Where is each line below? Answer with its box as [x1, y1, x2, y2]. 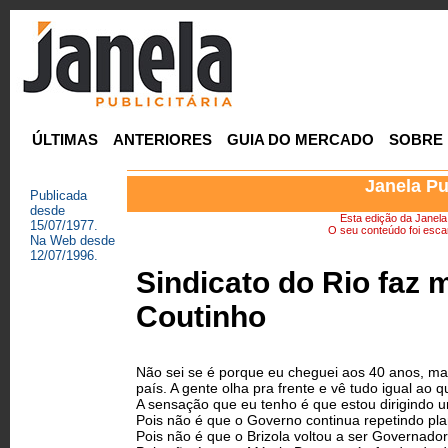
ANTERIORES [112, 130, 212, 148]
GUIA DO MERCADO [226, 130, 374, 148]
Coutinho [136, 300, 266, 333]
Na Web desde [30, 233, 115, 248]
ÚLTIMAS [31, 130, 98, 148]
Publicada [30, 188, 87, 203]
